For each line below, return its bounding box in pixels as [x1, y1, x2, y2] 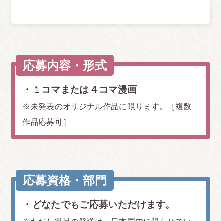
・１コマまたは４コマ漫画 [22, 84, 137, 95]
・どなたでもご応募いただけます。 [22, 199, 175, 210]
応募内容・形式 [23, 58, 107, 72]
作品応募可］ [22, 117, 71, 126]
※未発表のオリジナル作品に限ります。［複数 [22, 102, 192, 110]
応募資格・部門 [23, 173, 107, 187]
